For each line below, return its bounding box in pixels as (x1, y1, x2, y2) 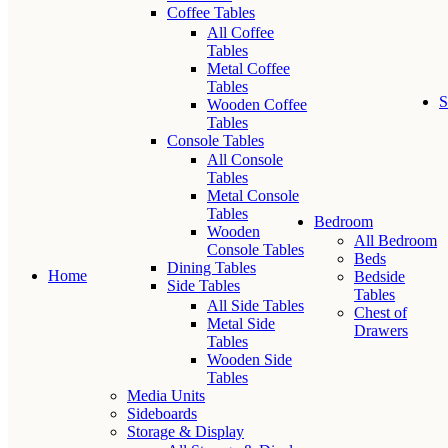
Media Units (127, 386, 205, 404)
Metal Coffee (207, 59, 290, 77)
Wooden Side (207, 350, 292, 368)
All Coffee (207, 23, 274, 41)
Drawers (353, 322, 408, 339)
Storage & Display (127, 422, 244, 440)
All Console (207, 151, 283, 168)
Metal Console (207, 187, 299, 204)
